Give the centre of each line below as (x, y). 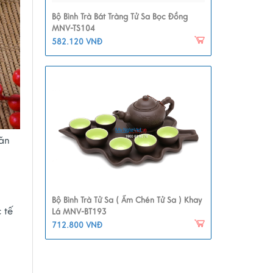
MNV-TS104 (73, 29)
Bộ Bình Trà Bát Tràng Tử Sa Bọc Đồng (119, 17)
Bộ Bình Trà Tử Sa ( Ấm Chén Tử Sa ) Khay (126, 201)
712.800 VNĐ (77, 225)
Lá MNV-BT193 (79, 212)
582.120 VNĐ (77, 42)
